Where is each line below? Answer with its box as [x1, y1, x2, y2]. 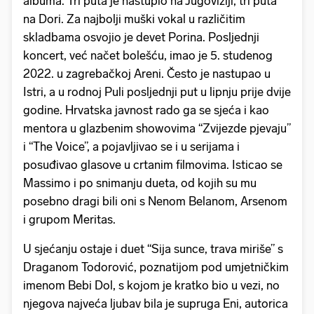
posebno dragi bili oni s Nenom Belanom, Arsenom [23, 194, 287, 209]
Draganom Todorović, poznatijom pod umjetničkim [23, 260, 289, 275]
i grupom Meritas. [23, 212, 116, 227]
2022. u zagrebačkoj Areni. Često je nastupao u [23, 67, 271, 81]
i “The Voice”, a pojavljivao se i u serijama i [23, 139, 240, 154]
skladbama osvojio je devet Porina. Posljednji [23, 30, 259, 45]
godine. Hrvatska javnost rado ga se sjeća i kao [23, 103, 269, 118]
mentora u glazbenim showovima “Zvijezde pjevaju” [23, 121, 291, 136]
